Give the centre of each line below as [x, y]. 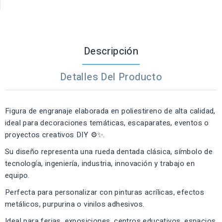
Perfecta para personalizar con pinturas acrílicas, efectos [105, 192]
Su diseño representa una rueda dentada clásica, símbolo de [109, 151]
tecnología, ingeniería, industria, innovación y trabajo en [100, 163]
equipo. [17, 175]
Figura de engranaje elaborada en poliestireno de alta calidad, [110, 111]
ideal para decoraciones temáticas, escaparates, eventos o [107, 123]
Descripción [111, 51]
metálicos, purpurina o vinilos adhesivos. [75, 204]
